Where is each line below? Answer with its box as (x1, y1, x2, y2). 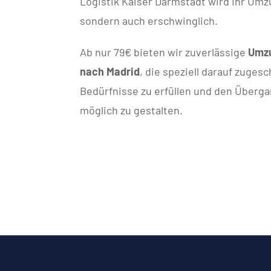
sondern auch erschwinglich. (80, 14, 218, 27)
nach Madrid (80, 65, 140, 78)
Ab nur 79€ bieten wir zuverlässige (80, 45, 248, 59)
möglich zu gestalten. (80, 103, 183, 117)
